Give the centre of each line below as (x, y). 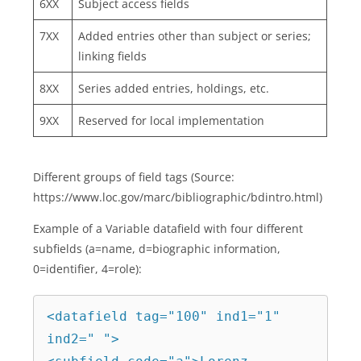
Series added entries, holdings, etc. (174, 88)
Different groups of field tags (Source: (134, 176)
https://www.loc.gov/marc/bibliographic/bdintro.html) (178, 197)
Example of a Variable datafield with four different (168, 228)
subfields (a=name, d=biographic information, (157, 248)
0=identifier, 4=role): (88, 268)
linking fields (113, 56)
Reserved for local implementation (172, 120)
